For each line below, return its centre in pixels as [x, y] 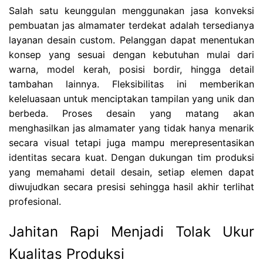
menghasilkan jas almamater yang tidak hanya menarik [131, 128]
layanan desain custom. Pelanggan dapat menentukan [131, 40]
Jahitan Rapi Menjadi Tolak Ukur [131, 232]
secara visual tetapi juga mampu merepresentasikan [131, 143]
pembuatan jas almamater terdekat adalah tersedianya [131, 26]
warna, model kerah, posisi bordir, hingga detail [131, 70]
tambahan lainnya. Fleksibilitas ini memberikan [131, 84]
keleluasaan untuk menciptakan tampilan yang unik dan [131, 99]
